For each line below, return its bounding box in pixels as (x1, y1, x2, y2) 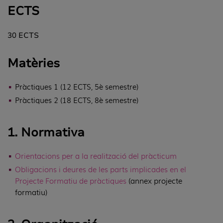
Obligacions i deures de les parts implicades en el (15, 163, 186, 175)
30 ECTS (7, 30, 39, 40)
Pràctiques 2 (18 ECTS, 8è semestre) (15, 94, 138, 106)
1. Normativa (7, 124, 85, 140)
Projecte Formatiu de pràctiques (15, 175, 126, 186)
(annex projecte (126, 175, 182, 186)
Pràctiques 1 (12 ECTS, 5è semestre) (15, 81, 138, 92)
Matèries (7, 55, 60, 71)
